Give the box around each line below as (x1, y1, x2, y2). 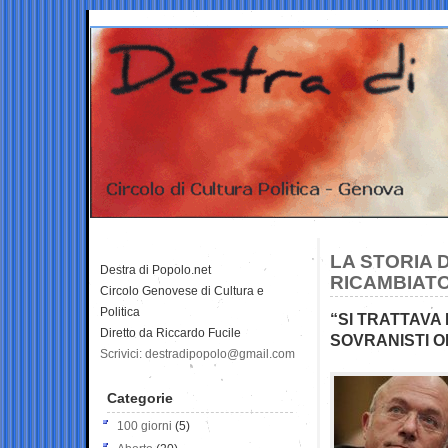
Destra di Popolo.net (100, 262, 211, 277)
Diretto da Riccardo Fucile (100, 325, 241, 340)
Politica (100, 304, 140, 319)
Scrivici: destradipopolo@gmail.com (100, 346, 295, 361)
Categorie (107, 389, 173, 406)
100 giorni (117, 418, 172, 433)
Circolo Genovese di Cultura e (100, 283, 264, 298)
